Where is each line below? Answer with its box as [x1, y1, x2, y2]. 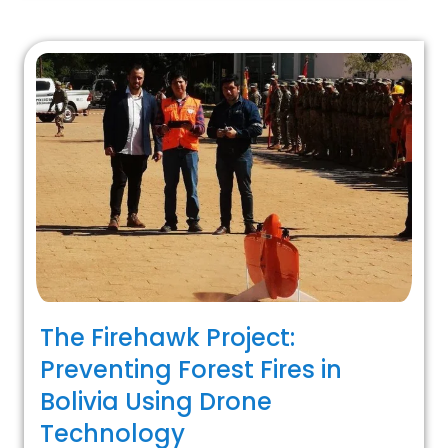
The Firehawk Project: [40, 321, 295, 355]
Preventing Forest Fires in [40, 353, 342, 387]
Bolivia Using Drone [40, 385, 272, 419]
